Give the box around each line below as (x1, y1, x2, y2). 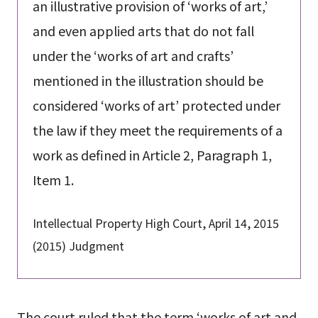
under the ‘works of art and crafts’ (32, 46, 234, 65)
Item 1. (32, 170, 74, 190)
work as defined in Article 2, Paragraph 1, (32, 146, 272, 165)
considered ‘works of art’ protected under (32, 96, 280, 115)
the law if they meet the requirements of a (32, 121, 283, 140)
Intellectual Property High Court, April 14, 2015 (32, 214, 279, 231)
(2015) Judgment (32, 236, 124, 254)
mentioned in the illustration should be (32, 71, 263, 90)
